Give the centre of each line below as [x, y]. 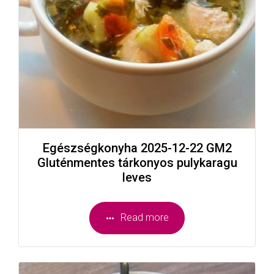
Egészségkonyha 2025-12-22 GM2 [137, 148]
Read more [145, 218]
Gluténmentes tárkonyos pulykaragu [137, 163]
